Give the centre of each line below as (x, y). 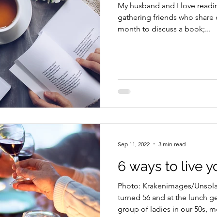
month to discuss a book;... (164, 29)
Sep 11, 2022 (134, 144)
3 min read (172, 144)
